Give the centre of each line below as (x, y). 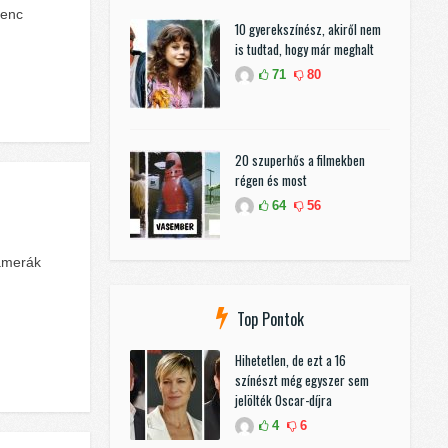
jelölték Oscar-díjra (283, 400)
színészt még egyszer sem (302, 380)
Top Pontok (270, 319)
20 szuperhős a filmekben (300, 160)
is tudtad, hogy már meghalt (304, 49)
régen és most (271, 180)
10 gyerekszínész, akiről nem (308, 29)
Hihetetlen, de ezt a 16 (290, 360)
